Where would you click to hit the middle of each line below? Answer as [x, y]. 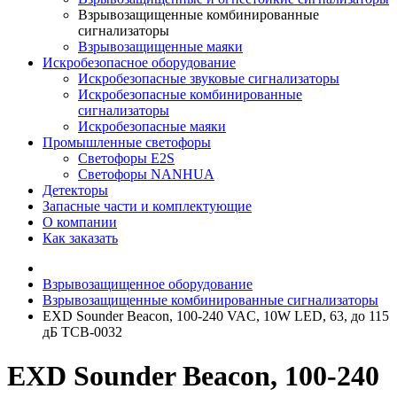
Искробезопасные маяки [152, 127]
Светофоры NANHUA [146, 175]
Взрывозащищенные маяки [160, 47]
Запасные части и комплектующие [147, 206]
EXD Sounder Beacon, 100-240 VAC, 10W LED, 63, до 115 [216, 316]
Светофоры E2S [126, 159]
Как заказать [80, 238]
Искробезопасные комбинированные [190, 95]
